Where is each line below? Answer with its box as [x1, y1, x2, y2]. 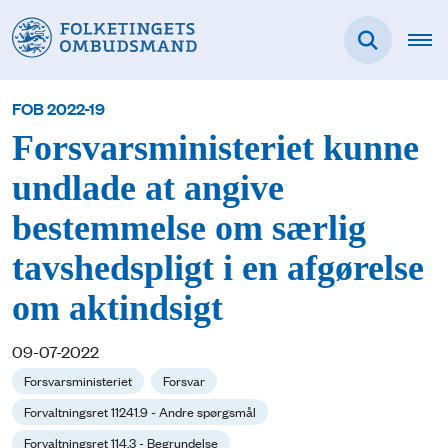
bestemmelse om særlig [12, 209, 366, 249]
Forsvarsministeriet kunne [12, 129, 419, 169]
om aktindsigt [12, 289, 223, 329]
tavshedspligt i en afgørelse [12, 249, 424, 289]
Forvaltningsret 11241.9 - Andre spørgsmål [24, 402, 256, 421]
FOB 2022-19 [12, 97, 105, 120]
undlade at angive [12, 169, 284, 209]
